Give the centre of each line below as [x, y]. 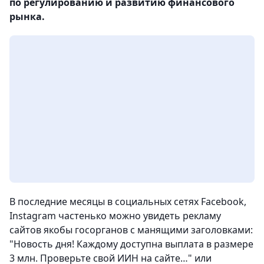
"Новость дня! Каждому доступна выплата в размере [131, 244]
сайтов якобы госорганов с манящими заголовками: [131, 230]
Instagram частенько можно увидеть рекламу [115, 216]
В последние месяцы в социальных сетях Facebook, [128, 202]
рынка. [27, 16]
